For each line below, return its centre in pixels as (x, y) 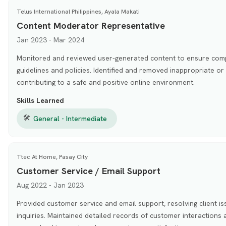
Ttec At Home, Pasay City (52, 157)
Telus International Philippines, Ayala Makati (78, 11)
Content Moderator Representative (91, 25)
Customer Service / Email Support (88, 171)
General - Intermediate (70, 118)
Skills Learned (40, 100)
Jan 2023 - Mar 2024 (50, 40)
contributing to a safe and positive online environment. (105, 82)
